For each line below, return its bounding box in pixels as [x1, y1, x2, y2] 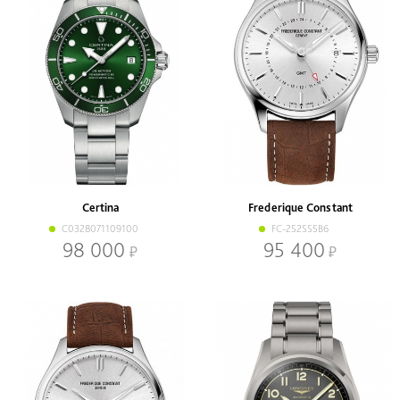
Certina [81, 200, 119, 215]
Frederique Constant [247, 200, 353, 215]
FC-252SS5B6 [271, 222, 329, 236]
